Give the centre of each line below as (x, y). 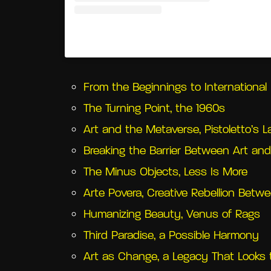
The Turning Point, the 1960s (154, 109)
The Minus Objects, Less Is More (165, 172)
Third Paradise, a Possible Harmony (171, 236)
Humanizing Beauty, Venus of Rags (171, 215)
